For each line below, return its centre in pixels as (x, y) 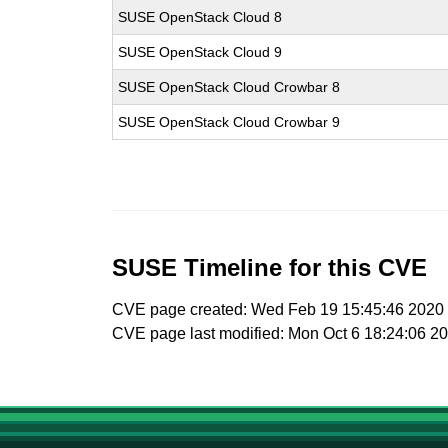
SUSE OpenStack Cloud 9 (200, 52)
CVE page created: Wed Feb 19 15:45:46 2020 (278, 309)
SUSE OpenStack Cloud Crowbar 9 (229, 122)
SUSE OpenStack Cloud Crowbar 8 (229, 87)
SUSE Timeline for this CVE (270, 267)
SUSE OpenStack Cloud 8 (200, 17)
